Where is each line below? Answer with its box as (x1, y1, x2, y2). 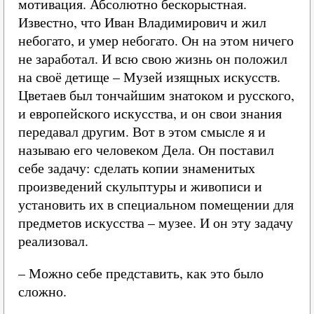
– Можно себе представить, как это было (18, 264, 264, 282)
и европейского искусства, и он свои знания (18, 104, 282, 123)
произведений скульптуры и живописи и (18, 177, 262, 196)
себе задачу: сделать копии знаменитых (18, 158, 255, 177)
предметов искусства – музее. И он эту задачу (18, 213, 293, 232)
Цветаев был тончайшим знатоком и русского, (18, 86, 294, 104)
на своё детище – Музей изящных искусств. (18, 67, 280, 86)
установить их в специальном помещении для (18, 195, 294, 214)
